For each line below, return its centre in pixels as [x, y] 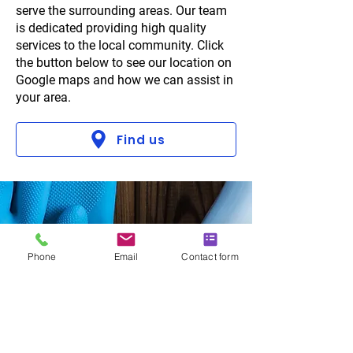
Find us [141, 139]
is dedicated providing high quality [111, 28]
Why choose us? [126, 305]
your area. [43, 97]
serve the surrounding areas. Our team [121, 11]
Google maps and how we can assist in [124, 80]
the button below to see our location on [124, 63]
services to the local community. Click [120, 45]
